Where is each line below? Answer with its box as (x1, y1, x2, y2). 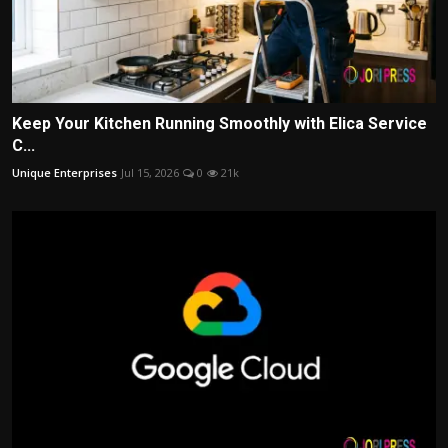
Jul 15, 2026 (121, 164, 179, 180)
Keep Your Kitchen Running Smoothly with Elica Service (12, 113, 427, 133)
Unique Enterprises (12, 164, 117, 180)
